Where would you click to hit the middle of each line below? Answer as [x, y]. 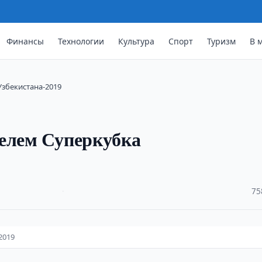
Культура [137, 41]
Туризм [222, 41]
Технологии [81, 41]
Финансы [25, 41]
